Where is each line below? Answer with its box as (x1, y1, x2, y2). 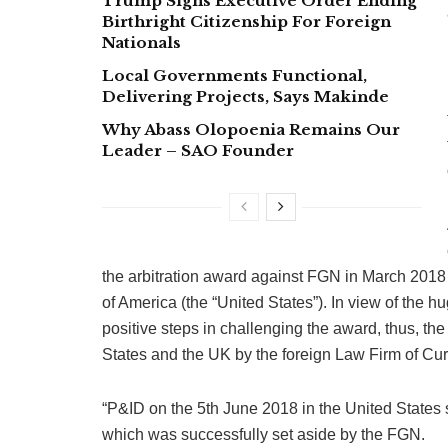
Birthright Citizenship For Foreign (102, 11, 391, 31)
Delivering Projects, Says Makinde (102, 86, 389, 106)
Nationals (102, 32, 181, 52)
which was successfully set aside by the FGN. (102, 425, 425, 443)
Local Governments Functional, (102, 65, 367, 85)
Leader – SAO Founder (102, 140, 294, 160)
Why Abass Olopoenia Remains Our (102, 119, 400, 139)
